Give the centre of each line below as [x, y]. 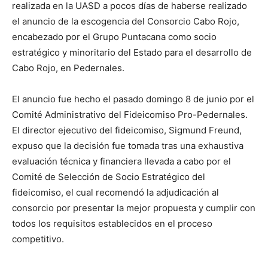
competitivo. [38, 239]
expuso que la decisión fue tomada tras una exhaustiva [128, 145]
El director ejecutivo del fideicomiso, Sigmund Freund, [127, 130]
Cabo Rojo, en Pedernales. [68, 68]
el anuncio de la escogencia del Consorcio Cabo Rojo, [126, 21]
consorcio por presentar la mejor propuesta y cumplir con [134, 208]
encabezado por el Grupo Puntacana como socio [114, 36]
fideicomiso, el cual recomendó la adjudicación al [115, 192]
